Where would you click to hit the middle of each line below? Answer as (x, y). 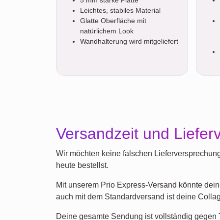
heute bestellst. (82, 165)
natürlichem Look (107, 31)
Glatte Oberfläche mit (113, 20)
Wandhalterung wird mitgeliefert (129, 41)
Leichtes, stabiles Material (120, 10)
